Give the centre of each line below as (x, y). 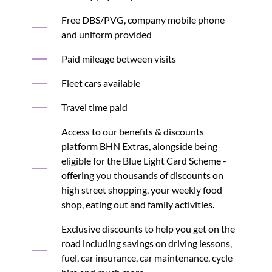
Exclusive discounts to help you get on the (148, 229)
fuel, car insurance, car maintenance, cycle (147, 258)
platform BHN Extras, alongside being (139, 146)
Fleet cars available (100, 83)
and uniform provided (106, 34)
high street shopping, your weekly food (141, 190)
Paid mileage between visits (118, 59)
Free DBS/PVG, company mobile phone (143, 20)
